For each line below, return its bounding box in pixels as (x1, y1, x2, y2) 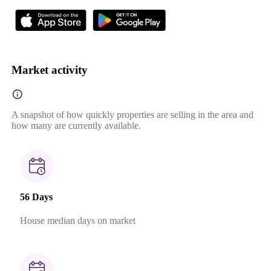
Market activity (11, 63, 88, 76)
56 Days (19, 192, 53, 203)
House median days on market (19, 215, 135, 226)
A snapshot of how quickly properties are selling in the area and (11, 109, 253, 120)
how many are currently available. (11, 120, 141, 131)
